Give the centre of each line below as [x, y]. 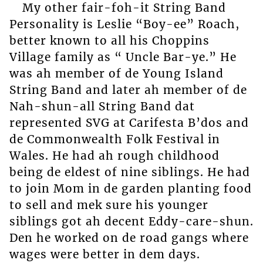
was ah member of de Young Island [116, 73]
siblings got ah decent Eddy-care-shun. [131, 221]
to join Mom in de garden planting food [130, 188]
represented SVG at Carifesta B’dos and [129, 122]
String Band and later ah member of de [128, 90]
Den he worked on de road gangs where [129, 237]
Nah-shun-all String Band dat [102, 106]
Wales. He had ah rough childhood [114, 155]
